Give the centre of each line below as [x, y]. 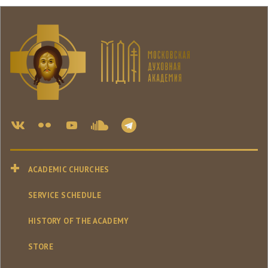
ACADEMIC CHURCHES [69, 170]
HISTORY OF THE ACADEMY [79, 221]
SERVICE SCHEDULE [65, 196]
